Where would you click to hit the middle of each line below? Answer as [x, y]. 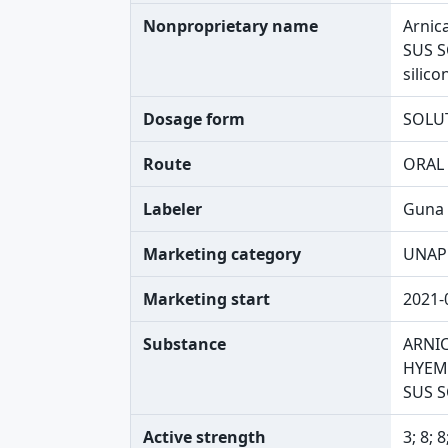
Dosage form [194, 119]
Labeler [172, 209]
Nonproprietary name [230, 26]
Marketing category [222, 254]
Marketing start [206, 299]
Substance [184, 344]
